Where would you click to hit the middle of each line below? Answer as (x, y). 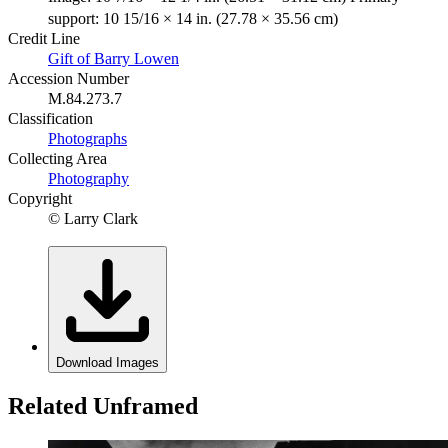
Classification (50, 118)
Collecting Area (57, 158)
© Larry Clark (93, 218)
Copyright (40, 198)
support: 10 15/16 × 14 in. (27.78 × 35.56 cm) (193, 18)
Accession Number (68, 78)
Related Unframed (103, 405)
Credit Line (44, 38)
